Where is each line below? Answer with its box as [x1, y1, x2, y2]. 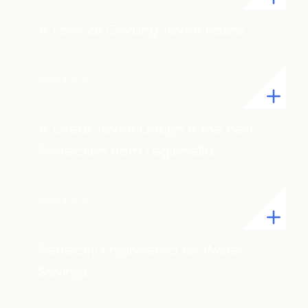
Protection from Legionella [38, 146, 214, 159]
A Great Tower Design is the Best [38, 124, 254, 137]
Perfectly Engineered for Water [38, 245, 243, 258]
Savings [38, 267, 88, 280]
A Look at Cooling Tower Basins [38, 25, 245, 38]
